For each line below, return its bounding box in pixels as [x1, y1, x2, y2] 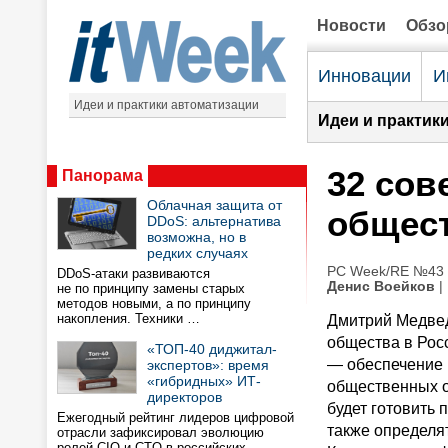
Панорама [62, 167, 143, 184]
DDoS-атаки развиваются [57, 266, 210, 281]
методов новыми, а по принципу [57, 296, 251, 311]
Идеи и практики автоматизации [73, 98, 259, 112]
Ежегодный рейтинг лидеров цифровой [57, 410, 294, 425]
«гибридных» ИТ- [147, 373, 261, 389]
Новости [317, 17, 386, 34]
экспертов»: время [147, 357, 269, 373]
